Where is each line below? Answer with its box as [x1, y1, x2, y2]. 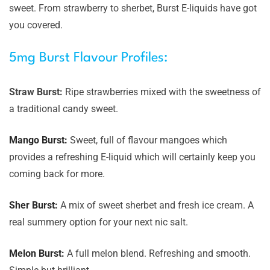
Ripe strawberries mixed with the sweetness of [65, 86, 261, 98]
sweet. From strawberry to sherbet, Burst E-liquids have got [9, 2, 257, 14]
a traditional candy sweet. [9, 103, 118, 115]
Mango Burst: [9, 134, 70, 146]
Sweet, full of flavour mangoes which [70, 134, 227, 146]
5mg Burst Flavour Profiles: [9, 51, 168, 64]
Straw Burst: [9, 86, 65, 98]
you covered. [9, 19, 63, 31]
